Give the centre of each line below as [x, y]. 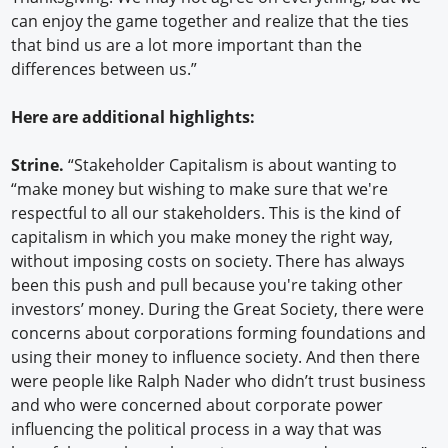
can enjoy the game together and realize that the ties [210, 21]
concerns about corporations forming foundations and [219, 333]
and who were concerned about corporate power [197, 405]
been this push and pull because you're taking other [207, 285]
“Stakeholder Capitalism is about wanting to [231, 165]
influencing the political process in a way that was [197, 429]
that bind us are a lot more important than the [187, 45]
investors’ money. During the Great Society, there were [218, 309]
